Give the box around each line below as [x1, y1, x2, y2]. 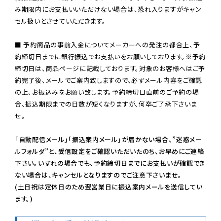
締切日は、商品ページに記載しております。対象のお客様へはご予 [15, 63, 206, 73]
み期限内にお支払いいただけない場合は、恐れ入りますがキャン [15, 4, 202, 14]
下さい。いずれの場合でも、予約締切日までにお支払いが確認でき [15, 158, 205, 168]
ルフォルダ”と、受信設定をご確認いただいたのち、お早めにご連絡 [15, 146, 204, 156]
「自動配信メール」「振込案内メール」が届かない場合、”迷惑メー [15, 134, 202, 144]
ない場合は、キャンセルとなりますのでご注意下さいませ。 [15, 170, 182, 180]
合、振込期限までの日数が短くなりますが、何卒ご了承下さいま [15, 99, 197, 109]
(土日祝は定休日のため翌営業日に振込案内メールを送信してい [15, 182, 203, 191]
